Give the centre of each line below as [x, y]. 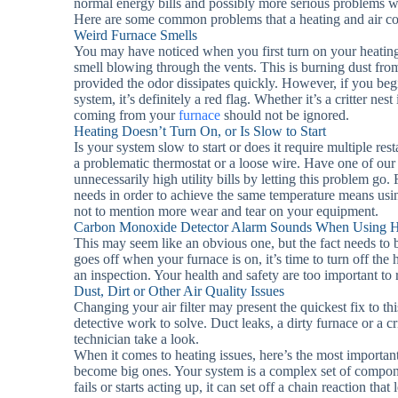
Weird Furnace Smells [136, 35]
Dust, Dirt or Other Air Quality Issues [179, 291]
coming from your [125, 115]
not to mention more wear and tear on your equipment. [227, 211]
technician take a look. [137, 339]
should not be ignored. [285, 115]
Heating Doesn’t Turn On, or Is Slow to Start [200, 131]
